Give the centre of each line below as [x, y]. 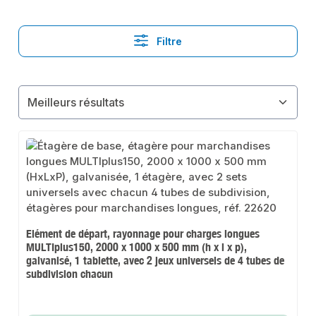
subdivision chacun [70, 274]
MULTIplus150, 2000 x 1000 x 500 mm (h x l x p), [137, 247]
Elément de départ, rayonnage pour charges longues [143, 234]
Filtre [168, 42]
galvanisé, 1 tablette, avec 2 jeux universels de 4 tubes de [156, 261]
